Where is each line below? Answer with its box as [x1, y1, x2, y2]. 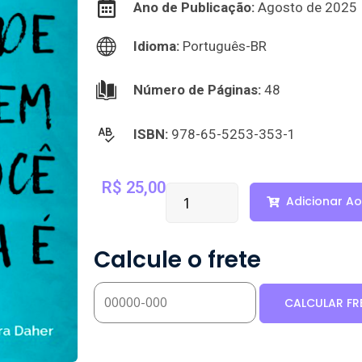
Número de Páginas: [133, 82, 262, 99]
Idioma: [133, 37, 180, 54]
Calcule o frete [94, 243, 261, 276]
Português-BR [179, 37, 267, 54]
